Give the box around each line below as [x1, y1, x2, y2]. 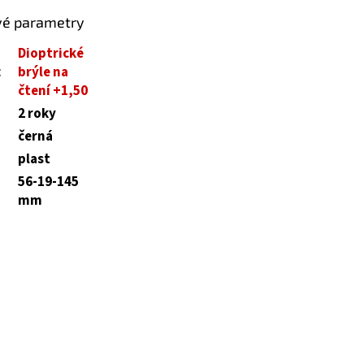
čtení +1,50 [17, 80, 88, 101]
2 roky [17, 103, 56, 123]
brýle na [17, 62, 68, 82]
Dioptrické [17, 43, 84, 63]
